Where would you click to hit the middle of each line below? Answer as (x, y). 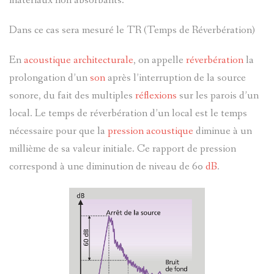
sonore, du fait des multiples (72, 95)
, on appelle (160, 60)
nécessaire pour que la (58, 131)
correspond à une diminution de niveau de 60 (107, 166)
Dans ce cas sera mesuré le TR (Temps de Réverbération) (132, 30)
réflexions (156, 95)
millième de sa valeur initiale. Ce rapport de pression (123, 149)
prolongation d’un (50, 78)
